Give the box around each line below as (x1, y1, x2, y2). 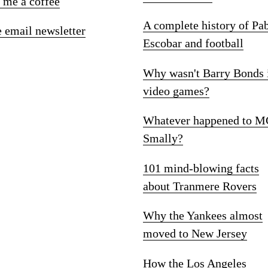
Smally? (143, 132, 183, 145)
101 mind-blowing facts (143, 161, 259, 175)
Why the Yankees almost (143, 209, 263, 223)
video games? (143, 84, 209, 98)
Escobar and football (143, 36, 243, 50)
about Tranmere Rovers (143, 179, 257, 193)
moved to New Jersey (143, 227, 247, 240)
